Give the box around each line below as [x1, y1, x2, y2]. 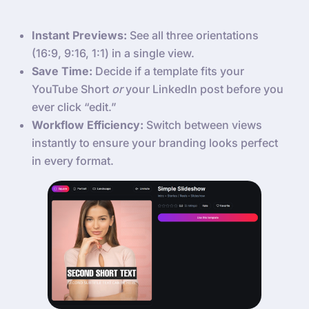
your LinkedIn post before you [123, 82, 283, 97]
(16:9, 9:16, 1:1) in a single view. [32, 46, 195, 61]
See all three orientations [127, 28, 259, 43]
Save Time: [32, 64, 92, 79]
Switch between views [143, 118, 262, 132]
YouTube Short [32, 82, 112, 97]
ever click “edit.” [32, 100, 117, 114]
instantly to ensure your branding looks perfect [32, 136, 278, 150]
